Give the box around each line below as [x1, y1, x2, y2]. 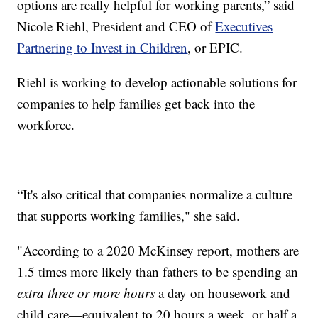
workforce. [17, 115, 75, 133]
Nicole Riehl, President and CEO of [17, 16, 216, 35]
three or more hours [48, 283, 155, 302]
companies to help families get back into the [17, 94, 256, 112]
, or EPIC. [187, 38, 243, 56]
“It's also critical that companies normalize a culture [17, 185, 293, 203]
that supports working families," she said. [17, 206, 241, 224]
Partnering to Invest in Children [17, 38, 188, 56]
